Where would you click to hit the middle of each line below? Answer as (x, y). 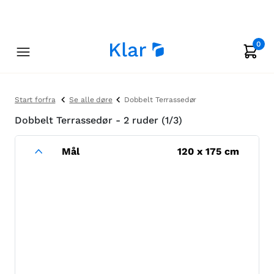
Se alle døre (91, 100)
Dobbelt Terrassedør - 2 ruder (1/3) (98, 120)
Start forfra (35, 100)
